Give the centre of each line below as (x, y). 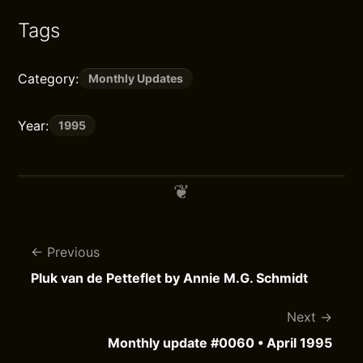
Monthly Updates (136, 78)
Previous (74, 252)
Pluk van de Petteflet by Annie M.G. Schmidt (170, 278)
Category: (49, 79)
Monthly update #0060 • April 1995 (220, 343)
